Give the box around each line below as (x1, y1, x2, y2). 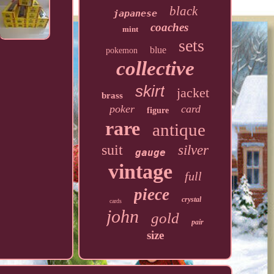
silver (178, 143, 209, 158)
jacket (176, 85, 209, 100)
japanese (113, 8, 157, 19)
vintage (108, 160, 173, 183)
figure (147, 106, 169, 115)
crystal (181, 195, 201, 204)
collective (116, 57, 194, 80)
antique (152, 120, 206, 139)
